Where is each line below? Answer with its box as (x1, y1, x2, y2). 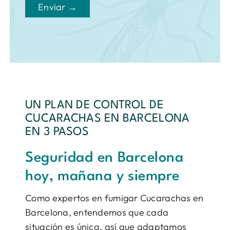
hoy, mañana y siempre (25, 169, 180, 184)
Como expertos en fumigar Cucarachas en (25, 191, 204, 204)
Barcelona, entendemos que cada (25, 206, 169, 218)
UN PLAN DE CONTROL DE (25, 99, 164, 111)
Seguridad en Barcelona (25, 150, 184, 165)
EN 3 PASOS (25, 126, 89, 138)
